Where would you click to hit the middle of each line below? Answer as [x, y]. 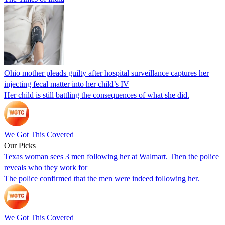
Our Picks [20, 145]
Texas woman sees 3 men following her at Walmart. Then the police [111, 156]
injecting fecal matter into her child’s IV [67, 84]
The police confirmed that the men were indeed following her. [102, 178]
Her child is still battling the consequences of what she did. [97, 95]
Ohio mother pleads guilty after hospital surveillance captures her [106, 73]
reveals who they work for [46, 167]
